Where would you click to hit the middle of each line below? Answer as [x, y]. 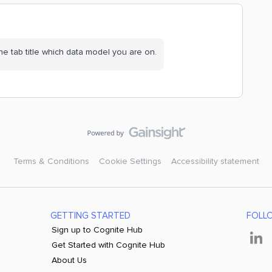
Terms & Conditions [51, 161]
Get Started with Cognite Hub [108, 245]
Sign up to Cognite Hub [97, 230]
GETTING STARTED [90, 216]
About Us [69, 260]
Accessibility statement [215, 161]
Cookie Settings [130, 161]
